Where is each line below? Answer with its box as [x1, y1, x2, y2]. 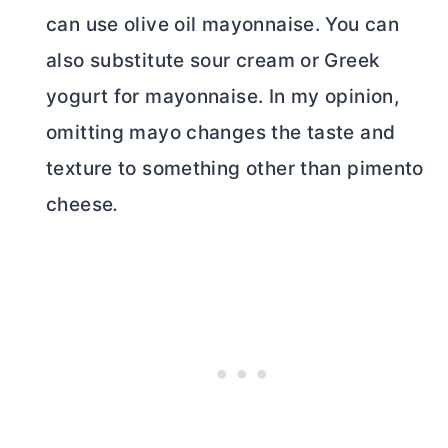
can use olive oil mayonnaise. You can [46, 13, 400, 36]
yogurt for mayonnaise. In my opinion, [46, 85, 400, 108]
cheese [46, 193, 114, 216]
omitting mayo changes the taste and [46, 121, 396, 144]
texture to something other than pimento [46, 157, 424, 180]
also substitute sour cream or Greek [46, 49, 381, 72]
